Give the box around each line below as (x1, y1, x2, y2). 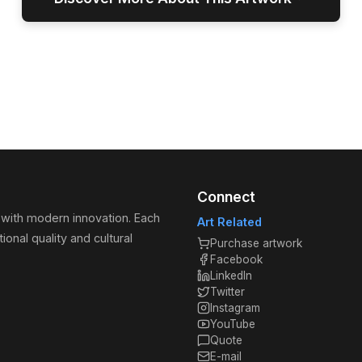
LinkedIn (210, 269, 252, 282)
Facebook (210, 253, 263, 266)
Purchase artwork (210, 237, 302, 250)
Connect (197, 188, 255, 205)
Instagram (210, 301, 260, 314)
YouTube (210, 318, 255, 330)
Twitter (210, 285, 245, 298)
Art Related (197, 215, 262, 229)
